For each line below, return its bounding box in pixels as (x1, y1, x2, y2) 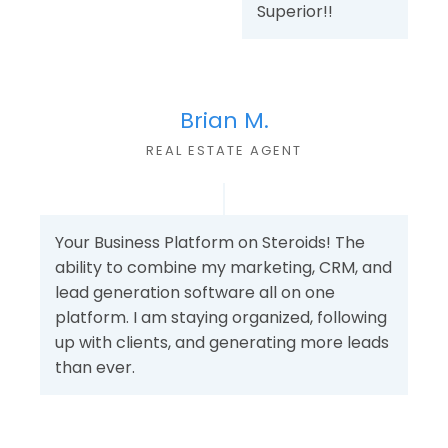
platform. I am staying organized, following (55, 305, 387, 329)
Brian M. (179, 105, 269, 137)
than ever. (55, 355, 135, 379)
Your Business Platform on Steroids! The (55, 230, 365, 254)
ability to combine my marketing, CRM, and (55, 255, 392, 279)
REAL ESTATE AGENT (146, 141, 302, 161)
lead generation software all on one (55, 280, 335, 304)
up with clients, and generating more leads (55, 330, 389, 354)
